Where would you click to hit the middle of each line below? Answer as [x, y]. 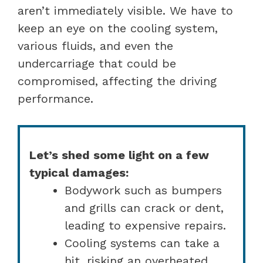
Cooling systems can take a [142, 243]
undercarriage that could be [97, 63]
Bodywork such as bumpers [143, 190]
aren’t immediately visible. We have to [125, 10]
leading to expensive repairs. [145, 225]
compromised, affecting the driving [117, 81]
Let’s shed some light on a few [119, 155]
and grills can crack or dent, [144, 208]
